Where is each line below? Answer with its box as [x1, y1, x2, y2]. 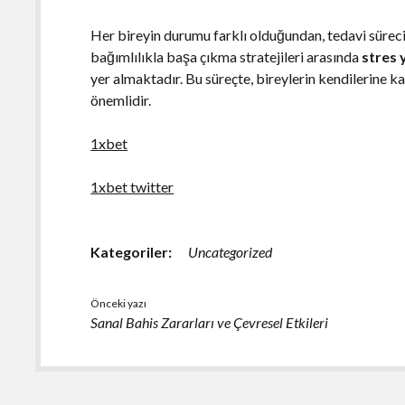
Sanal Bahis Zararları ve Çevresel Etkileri [90, 313, 329, 331]
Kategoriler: [90, 242, 173, 260]
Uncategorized [188, 242, 273, 260]
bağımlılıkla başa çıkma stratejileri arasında [90, 47, 363, 65]
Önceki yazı [90, 296, 147, 310]
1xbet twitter [90, 177, 174, 195]
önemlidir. [90, 90, 152, 108]
